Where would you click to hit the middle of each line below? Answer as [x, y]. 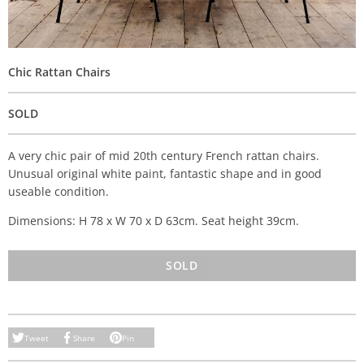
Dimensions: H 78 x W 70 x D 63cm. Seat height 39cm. [154, 221]
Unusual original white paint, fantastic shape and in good [165, 173]
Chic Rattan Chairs [59, 72]
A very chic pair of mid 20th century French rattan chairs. [164, 156]
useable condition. [58, 191]
